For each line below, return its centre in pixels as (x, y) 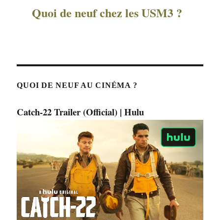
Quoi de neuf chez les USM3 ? (107, 13)
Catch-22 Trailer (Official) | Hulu (81, 112)
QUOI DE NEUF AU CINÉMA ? (77, 85)
